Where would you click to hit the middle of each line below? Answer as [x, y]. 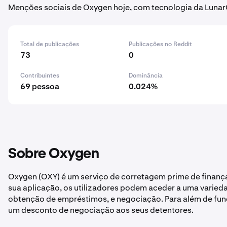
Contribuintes [40, 75]
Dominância [146, 75]
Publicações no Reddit [161, 44]
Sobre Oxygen [53, 154]
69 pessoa [40, 86]
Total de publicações [50, 44]
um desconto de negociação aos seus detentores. [101, 210]
